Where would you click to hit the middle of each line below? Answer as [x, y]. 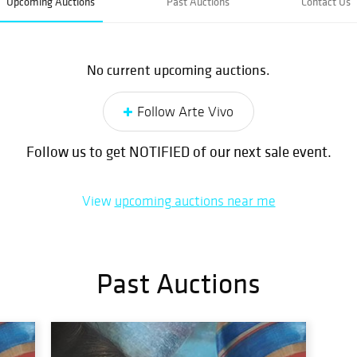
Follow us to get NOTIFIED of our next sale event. [178, 151]
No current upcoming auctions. [178, 70]
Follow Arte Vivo [185, 112]
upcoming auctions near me [195, 201]
